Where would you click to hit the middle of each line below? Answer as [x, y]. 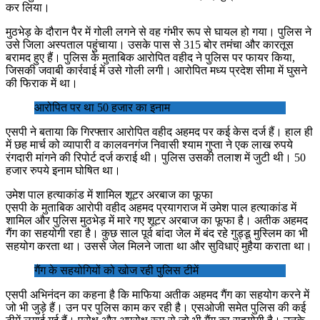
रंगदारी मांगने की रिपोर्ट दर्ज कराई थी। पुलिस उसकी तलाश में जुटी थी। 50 [156, 157]
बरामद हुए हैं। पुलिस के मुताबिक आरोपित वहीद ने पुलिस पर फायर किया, [150, 57]
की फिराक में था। [42, 83]
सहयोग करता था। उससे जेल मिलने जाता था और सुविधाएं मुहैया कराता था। [159, 246]
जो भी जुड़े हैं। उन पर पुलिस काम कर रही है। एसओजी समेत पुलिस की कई [156, 307]
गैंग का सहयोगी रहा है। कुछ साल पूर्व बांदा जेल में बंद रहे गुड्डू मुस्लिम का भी [157, 233]
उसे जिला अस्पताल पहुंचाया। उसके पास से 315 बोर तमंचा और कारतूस [150, 44]
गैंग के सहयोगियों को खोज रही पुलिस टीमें [116, 270]
